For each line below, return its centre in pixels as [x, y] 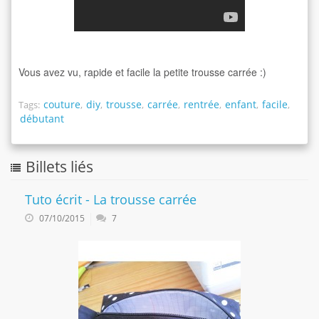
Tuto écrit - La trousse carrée [111, 199]
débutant [42, 118]
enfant [241, 104]
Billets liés [59, 166]
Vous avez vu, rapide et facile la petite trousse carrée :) [144, 72]
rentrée [202, 104]
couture [62, 104]
